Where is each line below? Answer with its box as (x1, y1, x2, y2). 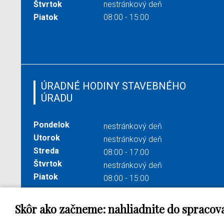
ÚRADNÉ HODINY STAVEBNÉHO (41, 80, 186, 92)
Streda (33, 146, 59, 156)
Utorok (33, 133, 60, 143)
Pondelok (33, 120, 69, 130)
